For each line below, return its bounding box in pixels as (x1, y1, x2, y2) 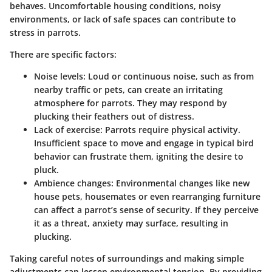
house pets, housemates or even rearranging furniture (34, 191, 260, 203)
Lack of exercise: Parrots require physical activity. (34, 124, 240, 136)
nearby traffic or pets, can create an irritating (34, 84, 223, 96)
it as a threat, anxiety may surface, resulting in (34, 217, 228, 229)
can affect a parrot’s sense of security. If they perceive (34, 204, 259, 216)
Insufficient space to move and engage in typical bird (34, 137, 254, 149)
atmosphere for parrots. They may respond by (34, 97, 227, 109)
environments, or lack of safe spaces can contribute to (10, 13, 236, 25)
